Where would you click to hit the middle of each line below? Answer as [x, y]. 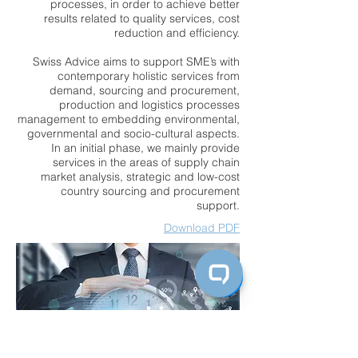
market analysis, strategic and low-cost [140, 177]
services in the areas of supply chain [146, 162]
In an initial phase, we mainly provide [145, 148]
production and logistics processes [149, 105]
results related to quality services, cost [142, 18]
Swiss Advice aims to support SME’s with [136, 62]
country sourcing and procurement [150, 191]
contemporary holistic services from [149, 76]
